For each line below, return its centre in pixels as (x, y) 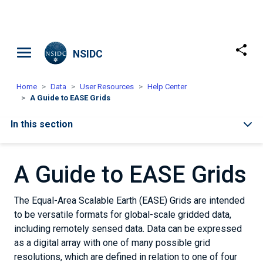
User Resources (107, 87)
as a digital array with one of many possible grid (112, 243)
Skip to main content (171, 48)
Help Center (167, 87)
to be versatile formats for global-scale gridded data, (123, 215)
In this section (42, 124)
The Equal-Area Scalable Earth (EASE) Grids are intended (129, 200)
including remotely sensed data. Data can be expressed (128, 229)
